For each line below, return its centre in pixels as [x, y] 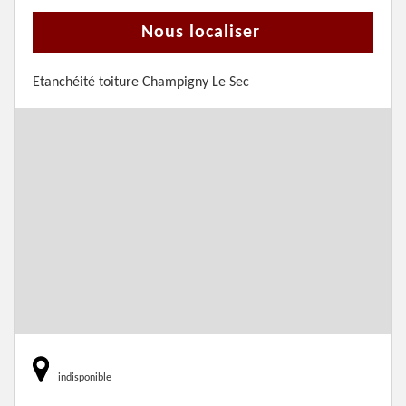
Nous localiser [201, 33]
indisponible [85, 378]
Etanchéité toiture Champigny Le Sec [141, 82]
